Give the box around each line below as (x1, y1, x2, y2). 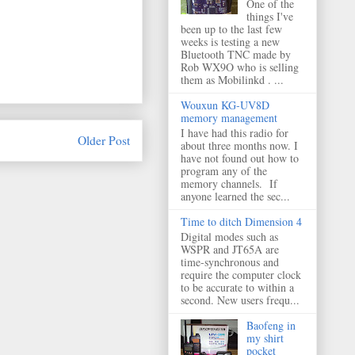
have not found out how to (181, 150, 299, 166)
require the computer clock (181, 266, 301, 282)
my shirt (246, 330, 284, 345)
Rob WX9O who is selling (181, 59, 299, 75)
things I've (246, 9, 293, 25)
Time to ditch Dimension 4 (181, 213, 302, 229)
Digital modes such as (181, 228, 278, 244)
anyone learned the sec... (181, 188, 290, 204)
